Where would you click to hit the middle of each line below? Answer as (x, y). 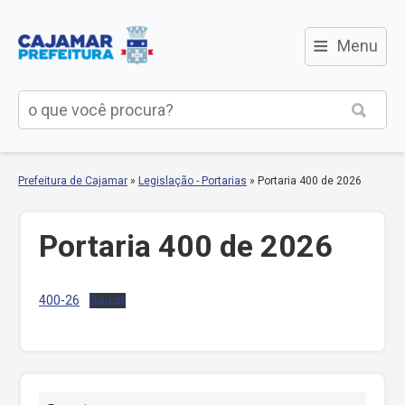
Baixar (107, 301)
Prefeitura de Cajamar (73, 181)
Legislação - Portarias (193, 181)
